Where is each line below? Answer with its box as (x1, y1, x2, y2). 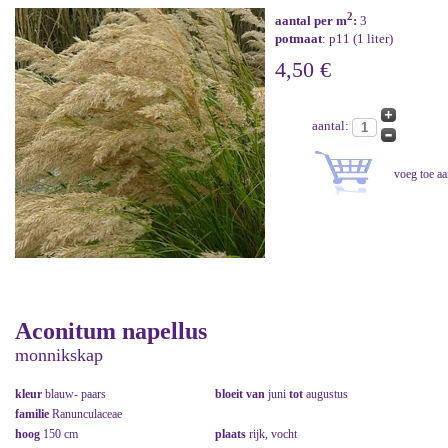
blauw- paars (45, 387, 106, 402)
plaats (215, 427, 249, 442)
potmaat (275, 31, 322, 47)
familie (15, 407, 52, 422)
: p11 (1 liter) (322, 31, 393, 47)
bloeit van (215, 387, 268, 402)
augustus (303, 387, 348, 402)
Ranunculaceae (52, 407, 122, 422)
